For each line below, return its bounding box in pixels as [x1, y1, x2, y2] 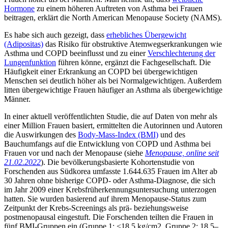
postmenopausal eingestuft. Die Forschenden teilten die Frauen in [4, 212, 213, 221]
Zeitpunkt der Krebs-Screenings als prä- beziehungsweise [4, 203, 188, 212]
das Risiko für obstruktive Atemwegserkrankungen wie [43, 39, 222, 48]
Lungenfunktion [4, 58, 56, 67]
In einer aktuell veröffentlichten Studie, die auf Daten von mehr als [4, 111, 217, 121]
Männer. [4, 94, 31, 103]
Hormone [4, 4, 35, 13]
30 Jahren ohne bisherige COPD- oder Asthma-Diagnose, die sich [4, 176, 215, 185]
